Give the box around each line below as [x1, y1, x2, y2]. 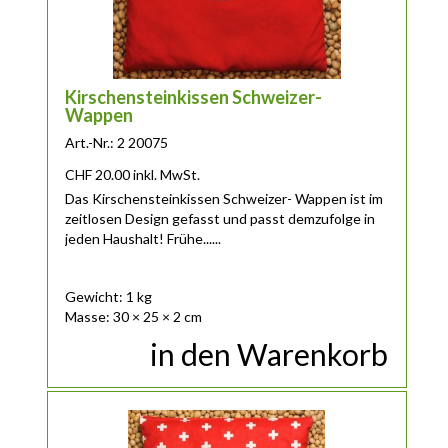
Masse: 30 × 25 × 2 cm [65, 307, 203, 325]
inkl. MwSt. [133, 165, 201, 183]
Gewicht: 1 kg [65, 287, 153, 305]
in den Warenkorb [150, 336, 389, 373]
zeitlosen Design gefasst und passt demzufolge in [65, 209, 376, 227]
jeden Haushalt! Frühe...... [65, 229, 222, 247]
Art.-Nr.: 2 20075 [65, 133, 169, 151]
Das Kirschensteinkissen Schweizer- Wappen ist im [65, 189, 384, 207]
